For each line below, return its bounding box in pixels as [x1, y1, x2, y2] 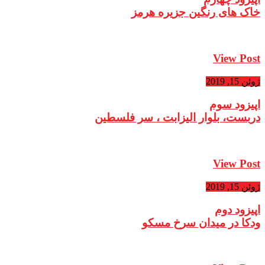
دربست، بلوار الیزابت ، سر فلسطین [95, 111, 260, 124]
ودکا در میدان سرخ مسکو [142, 216, 260, 229]
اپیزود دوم [215, 203, 260, 216]
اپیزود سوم [209, 98, 260, 111]
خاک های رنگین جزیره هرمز [131, 6, 260, 19]
